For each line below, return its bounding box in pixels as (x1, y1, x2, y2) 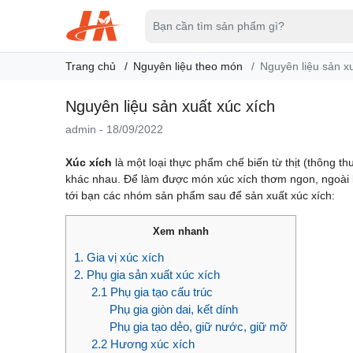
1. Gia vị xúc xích (73, 251, 164, 265)
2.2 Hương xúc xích (91, 337, 195, 351)
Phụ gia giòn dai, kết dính (109, 303, 238, 317)
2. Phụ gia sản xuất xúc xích (73, 268, 220, 282)
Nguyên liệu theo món (132, 60, 243, 73)
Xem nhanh (152, 225, 209, 238)
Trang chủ (65, 60, 116, 73)
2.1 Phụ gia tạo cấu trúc (91, 285, 213, 299)
